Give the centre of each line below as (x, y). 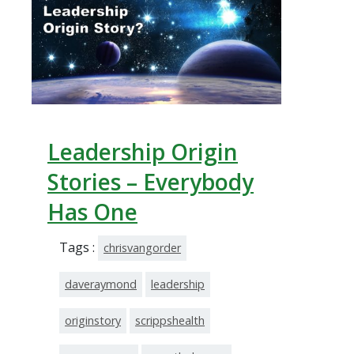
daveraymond (101, 284)
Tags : (79, 248)
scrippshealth (170, 321)
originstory (93, 321)
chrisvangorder (142, 248)
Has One (92, 212)
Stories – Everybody (151, 182)
